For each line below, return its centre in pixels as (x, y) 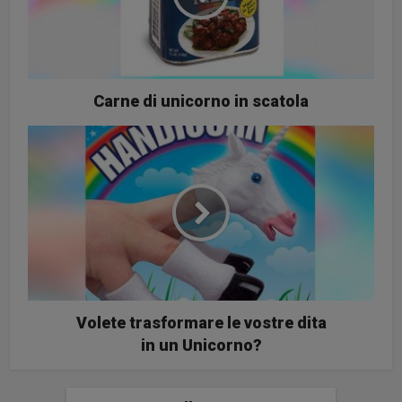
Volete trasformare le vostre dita (201, 322)
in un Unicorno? (201, 345)
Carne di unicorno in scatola (201, 100)
